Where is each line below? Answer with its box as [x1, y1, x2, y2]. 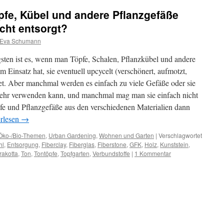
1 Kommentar [134, 149, 171, 157]
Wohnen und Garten [99, 131, 154, 139]
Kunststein [160, 140, 188, 148]
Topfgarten [60, 149, 89, 157]
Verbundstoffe [92, 149, 130, 157]
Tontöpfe [34, 149, 57, 157]
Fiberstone [97, 140, 126, 148]
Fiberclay [41, 140, 66, 148]
